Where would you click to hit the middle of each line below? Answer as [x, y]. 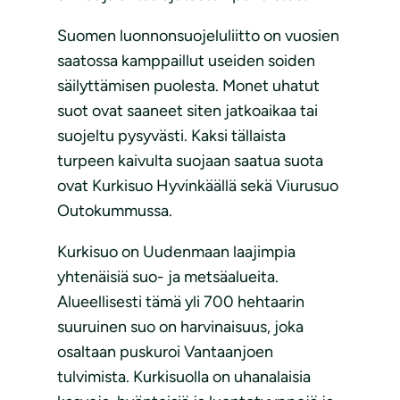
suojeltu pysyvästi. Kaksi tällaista [171, 136]
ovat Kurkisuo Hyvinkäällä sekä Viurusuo [198, 186]
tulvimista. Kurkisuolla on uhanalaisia [184, 377]
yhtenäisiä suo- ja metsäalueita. [168, 277]
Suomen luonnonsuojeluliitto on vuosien [198, 36]
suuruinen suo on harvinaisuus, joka [180, 327]
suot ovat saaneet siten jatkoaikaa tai [187, 111]
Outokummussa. [115, 211]
